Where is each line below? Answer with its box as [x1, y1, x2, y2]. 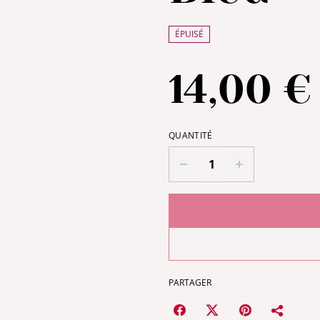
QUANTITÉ [169, 129, 213, 141]
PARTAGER [169, 276, 211, 289]
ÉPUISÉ [175, 28, 204, 40]
